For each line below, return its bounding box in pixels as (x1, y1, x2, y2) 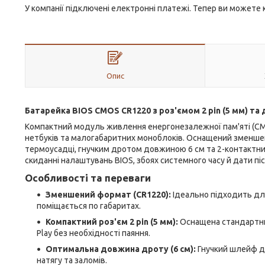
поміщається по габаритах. (37, 201, 141, 211)
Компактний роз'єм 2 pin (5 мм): (46, 217, 178, 227)
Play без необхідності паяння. (37, 228, 150, 238)
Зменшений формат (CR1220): (46, 190, 171, 199)
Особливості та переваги (25, 172, 151, 183)
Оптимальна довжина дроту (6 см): (46, 244, 196, 254)
